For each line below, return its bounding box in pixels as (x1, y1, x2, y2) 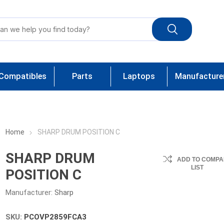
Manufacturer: (5, 188, 53, 197)
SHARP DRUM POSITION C (37, 128, 120, 136)
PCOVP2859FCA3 (24, 212, 87, 221)
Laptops (122, 71, 155, 81)
